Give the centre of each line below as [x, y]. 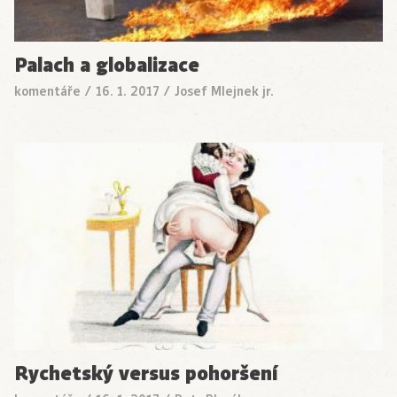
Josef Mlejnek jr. [224, 92]
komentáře [47, 92]
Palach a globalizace [107, 66]
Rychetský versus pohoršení [146, 374]
